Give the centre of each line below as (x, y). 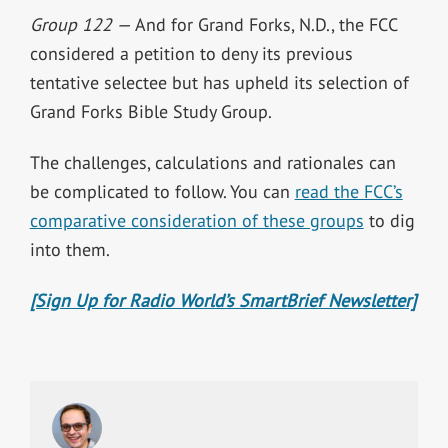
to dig (389, 221)
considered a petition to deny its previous (191, 54)
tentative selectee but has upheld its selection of (219, 83)
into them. (69, 250)
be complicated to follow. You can (162, 192)
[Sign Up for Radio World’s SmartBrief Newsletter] (222, 301)
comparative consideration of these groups (196, 221)
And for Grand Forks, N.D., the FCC (265, 25)
